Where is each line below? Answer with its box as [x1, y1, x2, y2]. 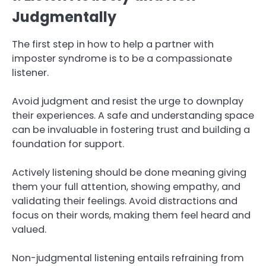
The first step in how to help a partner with [12, 37, 214, 51]
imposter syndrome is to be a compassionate [12, 51, 232, 65]
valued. [12, 223, 46, 237]
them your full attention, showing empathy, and [12, 180, 240, 194]
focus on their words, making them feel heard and [12, 208, 251, 223]
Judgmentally [12, 7, 116, 27]
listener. [12, 65, 49, 80]
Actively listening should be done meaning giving [12, 166, 246, 180]
